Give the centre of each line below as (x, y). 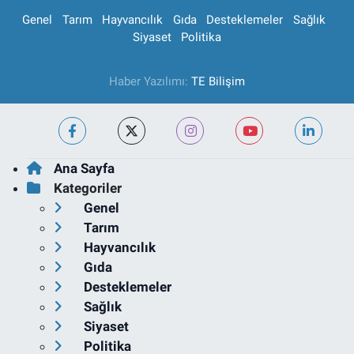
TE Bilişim (218, 82)
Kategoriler (87, 188)
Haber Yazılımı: (150, 82)
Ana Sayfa (84, 169)
